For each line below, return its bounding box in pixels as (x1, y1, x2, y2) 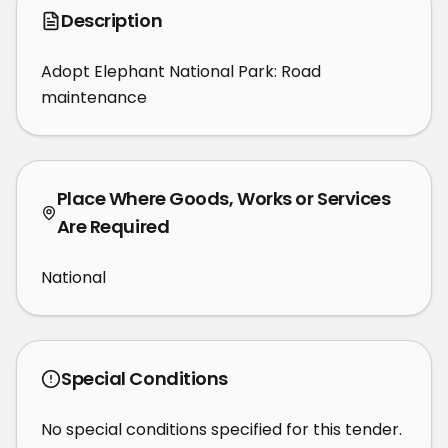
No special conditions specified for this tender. (41, 418, 402, 441)
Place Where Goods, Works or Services (56, 186, 391, 211)
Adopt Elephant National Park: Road (41, 60, 321, 83)
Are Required (56, 214, 170, 239)
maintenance (41, 86, 147, 109)
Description (61, 8, 163, 33)
